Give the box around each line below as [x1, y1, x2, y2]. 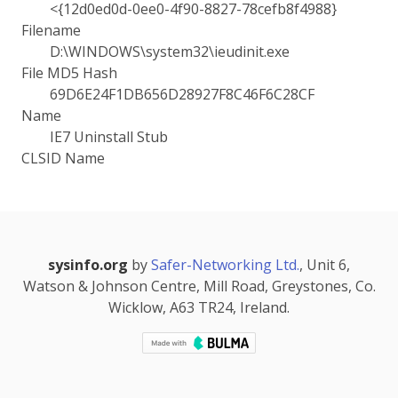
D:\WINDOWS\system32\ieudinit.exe [50, 42, 290, 61]
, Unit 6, [299, 255, 350, 275]
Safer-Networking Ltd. [151, 255, 299, 275]
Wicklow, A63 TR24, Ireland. [108, 298, 290, 317]
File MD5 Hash [21, 63, 117, 83]
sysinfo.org [48, 255, 128, 275]
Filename [21, 20, 81, 40]
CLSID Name [21, 148, 105, 168]
